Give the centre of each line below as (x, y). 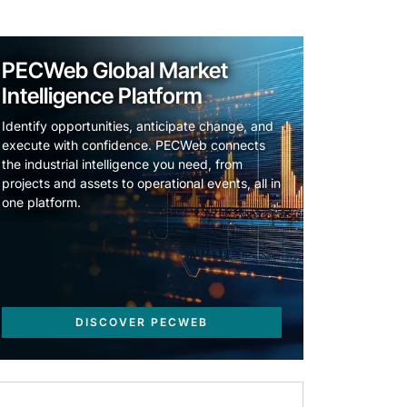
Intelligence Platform (102, 96)
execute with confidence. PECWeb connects (134, 145)
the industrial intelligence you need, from (122, 164)
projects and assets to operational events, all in (141, 184)
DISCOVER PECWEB (142, 323)
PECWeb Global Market (115, 71)
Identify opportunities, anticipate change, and (138, 126)
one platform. (41, 203)
